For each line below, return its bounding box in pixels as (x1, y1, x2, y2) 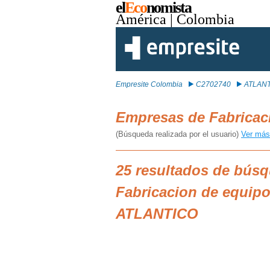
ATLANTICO (116, 206, 198, 222)
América (116, 11, 166, 27)
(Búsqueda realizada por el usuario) (116, 130, 241, 139)
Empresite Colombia (116, 80, 183, 89)
